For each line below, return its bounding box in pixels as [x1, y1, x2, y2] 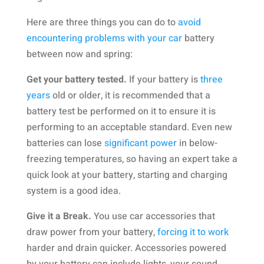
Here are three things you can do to [26, 15, 178, 29]
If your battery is [126, 72, 200, 87]
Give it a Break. [26, 209, 91, 223]
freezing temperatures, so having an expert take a [26, 152, 237, 166]
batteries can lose [26, 136, 104, 150]
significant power [104, 136, 177, 150]
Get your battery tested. [26, 72, 127, 87]
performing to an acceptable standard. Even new [26, 120, 232, 134]
